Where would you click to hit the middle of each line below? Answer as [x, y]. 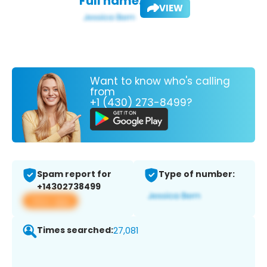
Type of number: [197, 174]
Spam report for [74, 174]
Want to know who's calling [160, 81]
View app [50, 201]
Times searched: [75, 230]
